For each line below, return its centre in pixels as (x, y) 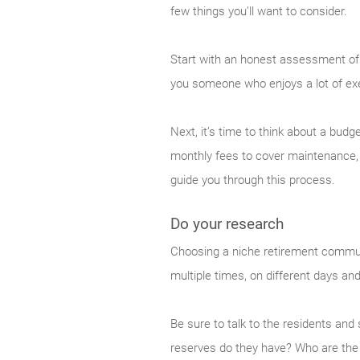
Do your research (227, 224)
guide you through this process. (253, 180)
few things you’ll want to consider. (259, 12)
